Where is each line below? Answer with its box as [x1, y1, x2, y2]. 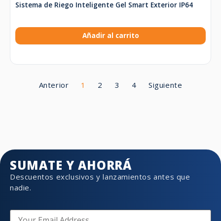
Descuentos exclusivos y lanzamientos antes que [10, 172, 190, 182]
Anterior [38, 80, 69, 90]
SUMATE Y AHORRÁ [10, 157, 132, 173]
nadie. [10, 183, 32, 192]
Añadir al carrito [82, 31, 139, 40]
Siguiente [148, 80, 183, 90]
